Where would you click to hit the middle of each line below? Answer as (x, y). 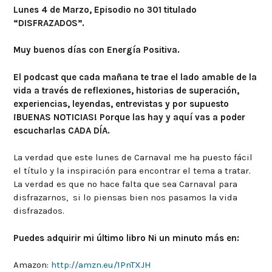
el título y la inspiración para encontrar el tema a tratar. (132, 171)
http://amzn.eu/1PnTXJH (101, 265)
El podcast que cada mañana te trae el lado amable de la (135, 77)
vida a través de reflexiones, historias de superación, (126, 90)
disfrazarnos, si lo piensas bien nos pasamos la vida (125, 198)
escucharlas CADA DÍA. (62, 130)
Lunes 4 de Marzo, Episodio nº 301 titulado (105, 9)
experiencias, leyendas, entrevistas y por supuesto (121, 104)
